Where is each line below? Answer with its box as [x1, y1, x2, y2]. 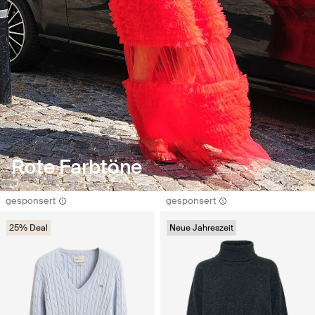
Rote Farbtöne [11, 153, 142, 180]
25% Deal [9, 221, 48, 233]
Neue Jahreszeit [169, 221, 233, 233]
